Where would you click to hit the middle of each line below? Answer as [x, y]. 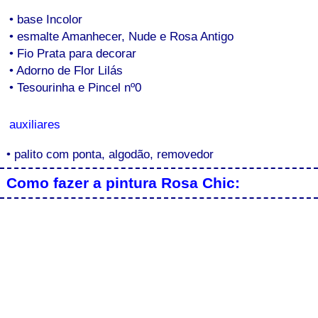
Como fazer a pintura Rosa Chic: [123, 183]
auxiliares [35, 125]
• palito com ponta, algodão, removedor [110, 154]
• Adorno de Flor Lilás [66, 70]
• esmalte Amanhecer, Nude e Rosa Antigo [122, 36]
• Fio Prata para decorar [73, 53]
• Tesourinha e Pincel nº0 [76, 87]
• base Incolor [46, 19]
